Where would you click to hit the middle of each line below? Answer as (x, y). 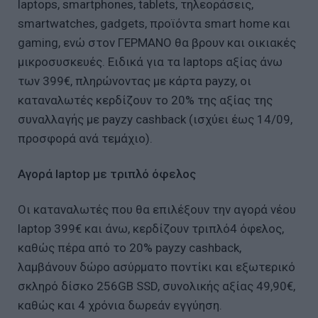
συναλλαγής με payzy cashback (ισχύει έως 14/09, (155, 119)
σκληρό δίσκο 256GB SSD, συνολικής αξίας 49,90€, (157, 286)
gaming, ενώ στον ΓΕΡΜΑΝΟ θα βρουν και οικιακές (157, 42)
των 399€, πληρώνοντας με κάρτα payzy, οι (135, 81)
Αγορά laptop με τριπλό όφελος (107, 174)
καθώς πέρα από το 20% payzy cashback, (130, 247)
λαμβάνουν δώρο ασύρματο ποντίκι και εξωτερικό (157, 267)
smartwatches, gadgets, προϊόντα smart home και (154, 23)
